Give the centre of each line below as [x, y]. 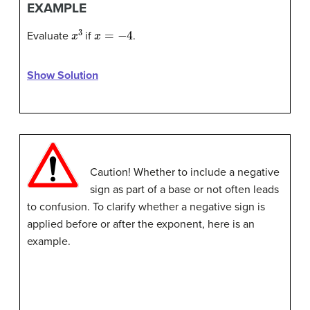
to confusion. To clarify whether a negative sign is [146, 207]
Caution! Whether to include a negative [185, 173]
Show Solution [63, 76]
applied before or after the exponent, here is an [141, 225]
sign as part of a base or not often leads [184, 190]
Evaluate [49, 36]
